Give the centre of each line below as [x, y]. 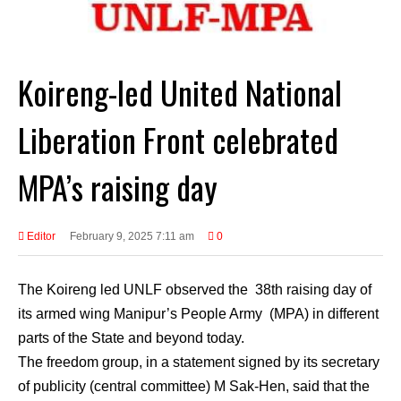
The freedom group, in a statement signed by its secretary [199, 362]
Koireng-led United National [180, 91]
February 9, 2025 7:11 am [132, 236]
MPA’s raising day [118, 186]
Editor [40, 236]
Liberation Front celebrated [178, 139]
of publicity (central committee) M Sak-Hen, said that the [194, 386]
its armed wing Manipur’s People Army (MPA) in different [198, 313]
